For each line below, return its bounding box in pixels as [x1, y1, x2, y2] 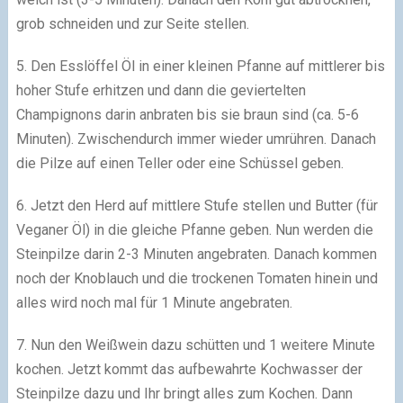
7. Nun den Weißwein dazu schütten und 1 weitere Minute [15, 336, 375, 354]
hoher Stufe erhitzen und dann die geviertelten [15, 82, 306, 100]
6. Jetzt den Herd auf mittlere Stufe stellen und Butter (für [15, 197, 378, 215]
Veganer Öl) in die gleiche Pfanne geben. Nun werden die [15, 221, 373, 239]
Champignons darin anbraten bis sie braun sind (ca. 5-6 [15, 106, 359, 124]
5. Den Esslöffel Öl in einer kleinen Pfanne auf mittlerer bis [15, 58, 385, 76]
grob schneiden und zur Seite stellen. [15, 15, 249, 33]
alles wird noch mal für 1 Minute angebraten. [15, 294, 292, 312]
